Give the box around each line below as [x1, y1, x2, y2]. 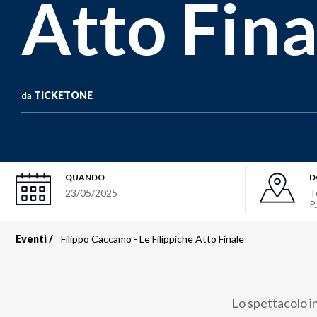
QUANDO [65, 172, 105, 183]
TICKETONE [34, 89, 93, 101]
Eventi [16, 233, 47, 245]
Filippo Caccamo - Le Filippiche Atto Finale [61, 233, 244, 245]
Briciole [16, 239, 108, 272]
